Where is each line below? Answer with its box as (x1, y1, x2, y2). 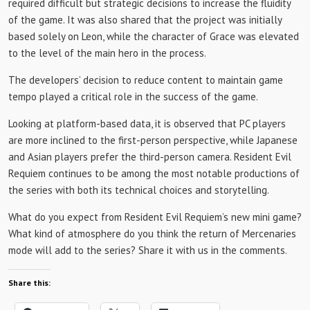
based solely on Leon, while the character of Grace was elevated (8, 30, 299, 43)
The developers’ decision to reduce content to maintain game (8, 73, 283, 86)
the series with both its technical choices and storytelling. (8, 183, 269, 197)
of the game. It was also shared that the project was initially (8, 13, 282, 26)
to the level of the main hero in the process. (8, 46, 206, 60)
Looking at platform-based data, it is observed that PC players (8, 117, 286, 130)
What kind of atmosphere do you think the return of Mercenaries (8, 227, 296, 240)
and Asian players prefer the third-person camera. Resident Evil (8, 150, 291, 163)
